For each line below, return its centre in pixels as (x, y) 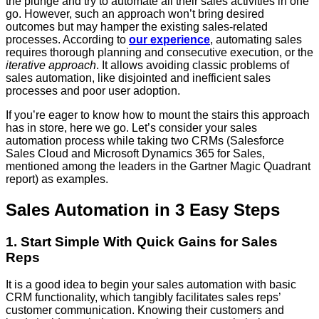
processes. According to (67, 39)
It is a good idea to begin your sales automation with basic (151, 285)
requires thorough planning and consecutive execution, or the (159, 52)
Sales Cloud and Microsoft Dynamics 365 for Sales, (135, 153)
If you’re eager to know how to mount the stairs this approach (158, 115)
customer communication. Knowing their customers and (145, 310)
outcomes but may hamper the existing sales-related (137, 26)
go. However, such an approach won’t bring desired (135, 14)
